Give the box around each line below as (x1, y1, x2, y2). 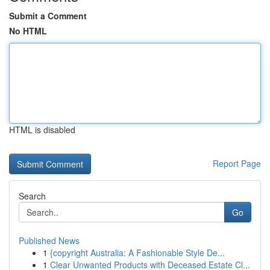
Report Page (213, 157, 261, 169)
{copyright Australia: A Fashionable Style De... (50, 246, 225, 259)
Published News (19, 234, 80, 246)
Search (19, 190, 46, 202)
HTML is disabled (9, 124, 75, 136)
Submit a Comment (9, 10, 87, 22)
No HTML (9, 25, 47, 37)
